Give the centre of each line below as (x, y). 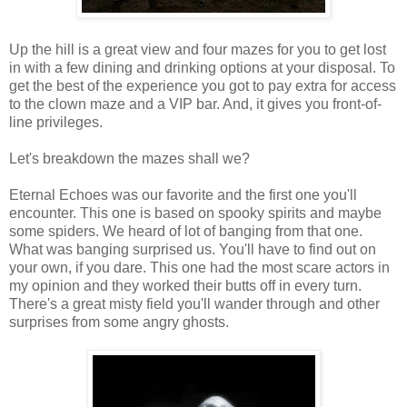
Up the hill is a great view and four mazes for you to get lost (198, 49)
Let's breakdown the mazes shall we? (131, 158)
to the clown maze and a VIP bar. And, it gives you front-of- (195, 104)
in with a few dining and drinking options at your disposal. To (202, 67)
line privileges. (56, 122)
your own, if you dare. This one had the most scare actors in (199, 267)
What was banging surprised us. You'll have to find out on (193, 249)
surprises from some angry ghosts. (119, 322)
